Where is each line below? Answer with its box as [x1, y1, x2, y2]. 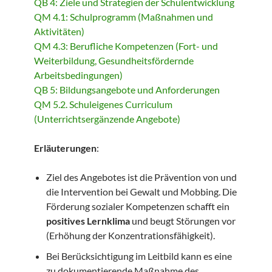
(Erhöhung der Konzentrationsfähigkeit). [46, 229, 215, 242]
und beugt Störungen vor [130, 215, 236, 227]
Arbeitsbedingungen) [34, 69, 123, 81]
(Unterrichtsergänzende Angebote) [34, 113, 180, 125]
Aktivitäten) [34, 25, 84, 38]
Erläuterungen [34, 142, 97, 154]
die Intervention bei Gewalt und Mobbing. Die [46, 186, 237, 198]
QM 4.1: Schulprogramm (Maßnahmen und [34, 11, 213, 23]
